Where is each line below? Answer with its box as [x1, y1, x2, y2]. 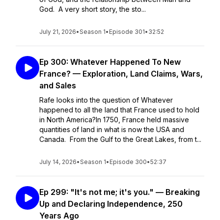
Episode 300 [110, 158, 147, 165]
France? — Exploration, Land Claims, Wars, [39, 69, 203, 79]
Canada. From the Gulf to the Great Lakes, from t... [39, 135, 201, 143]
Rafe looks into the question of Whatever [39, 96, 173, 104]
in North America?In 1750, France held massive [39, 115, 189, 124]
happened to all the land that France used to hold [39, 106, 199, 114]
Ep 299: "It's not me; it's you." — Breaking [39, 187, 200, 197]
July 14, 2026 [39, 158, 77, 165]
